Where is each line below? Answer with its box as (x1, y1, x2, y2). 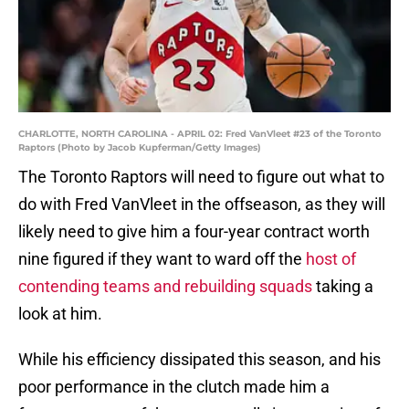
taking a (312, 277, 373, 297)
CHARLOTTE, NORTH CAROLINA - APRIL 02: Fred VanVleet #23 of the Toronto (18, 128, 382, 141)
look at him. (18, 304, 102, 324)
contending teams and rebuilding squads (18, 277, 312, 297)
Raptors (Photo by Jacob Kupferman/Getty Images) (18, 142, 261, 154)
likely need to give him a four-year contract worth (18, 222, 370, 242)
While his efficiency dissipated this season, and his (18, 350, 381, 370)
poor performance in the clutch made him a (18, 377, 330, 397)
